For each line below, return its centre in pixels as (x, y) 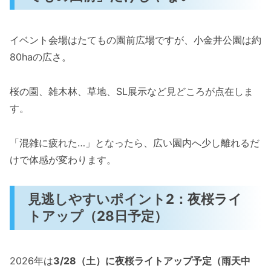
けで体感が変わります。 (63, 159)
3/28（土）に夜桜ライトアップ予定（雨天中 (152, 260)
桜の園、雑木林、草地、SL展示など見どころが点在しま (132, 91)
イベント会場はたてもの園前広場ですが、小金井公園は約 (135, 40)
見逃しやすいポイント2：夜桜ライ (135, 199)
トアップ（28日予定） (98, 216)
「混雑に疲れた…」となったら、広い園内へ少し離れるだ (135, 142)
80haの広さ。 (41, 57)
